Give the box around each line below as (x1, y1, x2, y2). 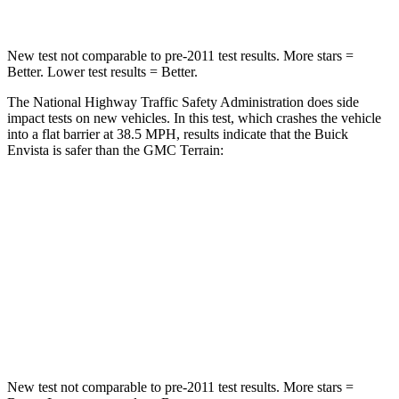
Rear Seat (212, 240, 257, 254)
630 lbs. (246, 322, 284, 336)
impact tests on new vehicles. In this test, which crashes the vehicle (7, 110, 381, 126)
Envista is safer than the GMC (7, 142, 180, 158)
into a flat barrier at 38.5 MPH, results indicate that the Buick (7, 126, 348, 142)
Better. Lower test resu (7, 63, 134, 79)
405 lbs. (184, 322, 224, 336)
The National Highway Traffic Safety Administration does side (7, 94, 359, 110)
